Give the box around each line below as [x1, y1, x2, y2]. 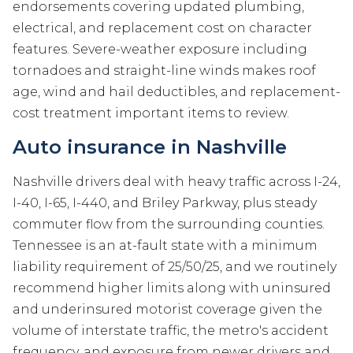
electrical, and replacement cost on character [13, 20, 312, 36]
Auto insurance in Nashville [13, 136, 287, 159]
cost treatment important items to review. [13, 106, 289, 121]
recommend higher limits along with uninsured [13, 281, 331, 296]
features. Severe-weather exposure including [13, 42, 307, 58]
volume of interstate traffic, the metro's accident [13, 323, 329, 339]
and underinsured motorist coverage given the [13, 302, 322, 318]
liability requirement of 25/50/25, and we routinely [13, 259, 336, 275]
